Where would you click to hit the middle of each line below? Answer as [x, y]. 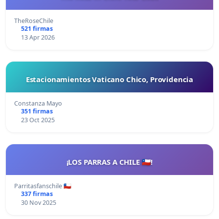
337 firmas [37, 194]
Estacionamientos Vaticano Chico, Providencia [109, 79]
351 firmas [37, 111]
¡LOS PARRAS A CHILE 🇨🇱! [109, 162]
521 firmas [37, 28]
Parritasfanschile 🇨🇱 [43, 186]
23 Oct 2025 [38, 120]
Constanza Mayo [38, 103]
